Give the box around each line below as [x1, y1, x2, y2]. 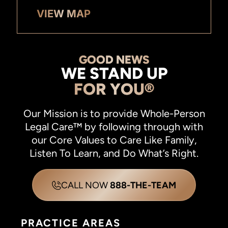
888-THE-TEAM [109, 179, 176, 190]
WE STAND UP [61, 64, 167, 83]
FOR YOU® [74, 79, 154, 99]
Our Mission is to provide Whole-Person [23, 107, 205, 120]
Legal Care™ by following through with [25, 120, 203, 133]
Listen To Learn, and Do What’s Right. [30, 147, 198, 159]
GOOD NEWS [78, 53, 150, 67]
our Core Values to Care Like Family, [31, 133, 197, 146]
